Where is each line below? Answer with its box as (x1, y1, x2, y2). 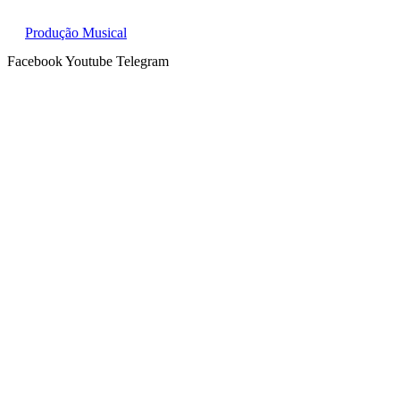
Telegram (116, 54, 169, 70)
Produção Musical (25, 25, 127, 41)
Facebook (7, 54, 62, 70)
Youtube (65, 54, 112, 70)
